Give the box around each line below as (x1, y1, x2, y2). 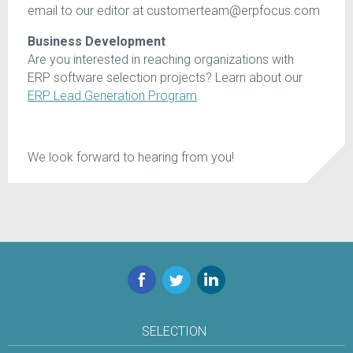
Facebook (127, 266, 184, 282)
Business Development (28, 34, 165, 50)
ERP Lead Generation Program (28, 88, 197, 104)
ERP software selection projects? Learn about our (28, 70, 303, 86)
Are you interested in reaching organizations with (28, 52, 294, 68)
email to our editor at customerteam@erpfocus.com (28, 3, 320, 19)
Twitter (162, 266, 199, 282)
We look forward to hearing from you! (28, 150, 234, 165)
